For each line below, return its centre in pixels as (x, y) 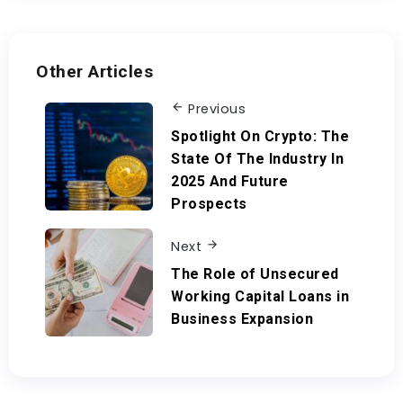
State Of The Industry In (257, 159)
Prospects (209, 204)
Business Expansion (242, 319)
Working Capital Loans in (260, 297)
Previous (217, 108)
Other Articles (94, 71)
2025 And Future (230, 182)
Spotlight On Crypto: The (260, 137)
